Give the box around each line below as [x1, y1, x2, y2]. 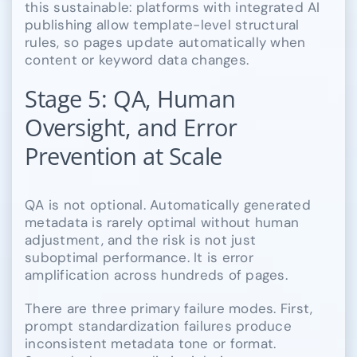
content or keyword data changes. [25, 50, 249, 69]
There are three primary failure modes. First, [25, 299, 313, 317]
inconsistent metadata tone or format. [25, 334, 277, 352]
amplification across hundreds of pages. [25, 265, 288, 284]
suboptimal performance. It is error [25, 248, 253, 266]
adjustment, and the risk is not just [25, 230, 257, 249]
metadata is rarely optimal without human [25, 213, 300, 231]
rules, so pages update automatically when [25, 33, 306, 51]
